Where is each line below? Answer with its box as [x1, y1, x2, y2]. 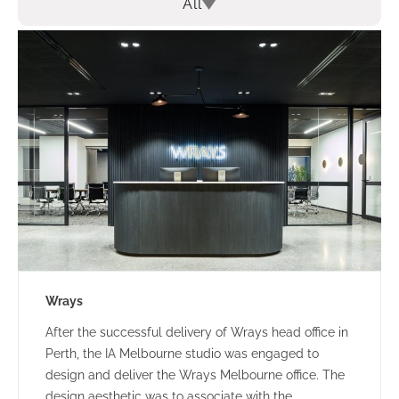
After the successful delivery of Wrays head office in [45, 325, 348, 340]
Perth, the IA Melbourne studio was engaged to [45, 346, 319, 362]
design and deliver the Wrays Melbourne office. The [45, 368, 345, 383]
